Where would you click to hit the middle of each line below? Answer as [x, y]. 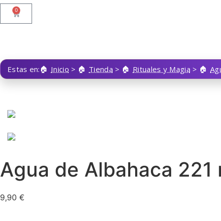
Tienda [101, 69]
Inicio [60, 69]
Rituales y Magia [162, 69]
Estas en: [24, 69]
